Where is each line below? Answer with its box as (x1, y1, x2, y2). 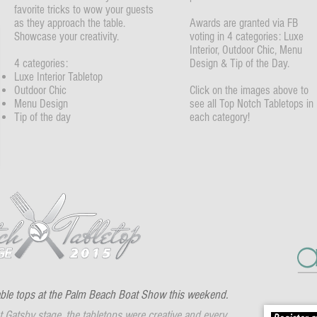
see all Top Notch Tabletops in (190, 97, 313, 110)
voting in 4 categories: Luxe (190, 30, 304, 43)
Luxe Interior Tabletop (14, 70, 103, 83)
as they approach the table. (14, 16, 125, 30)
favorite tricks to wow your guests (14, 3, 154, 16)
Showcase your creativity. (14, 30, 119, 43)
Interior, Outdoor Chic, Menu (190, 43, 302, 57)
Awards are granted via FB (190, 16, 298, 30)
